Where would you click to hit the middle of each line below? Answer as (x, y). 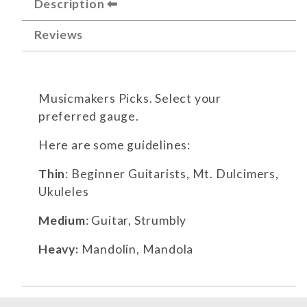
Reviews (59, 34)
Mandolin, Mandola (136, 249)
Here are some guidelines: (114, 145)
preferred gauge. (89, 116)
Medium (62, 220)
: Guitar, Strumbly (136, 220)
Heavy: (59, 249)
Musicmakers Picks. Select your (130, 98)
